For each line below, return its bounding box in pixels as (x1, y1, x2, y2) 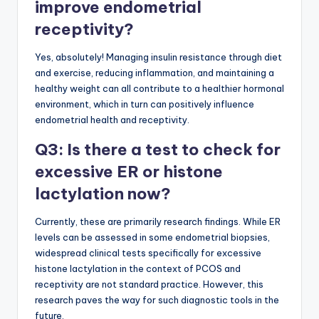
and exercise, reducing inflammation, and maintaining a (35, 67, 274, 79)
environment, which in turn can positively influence (35, 98, 254, 110)
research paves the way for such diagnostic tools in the (35, 294, 279, 306)
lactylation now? (35, 184, 171, 204)
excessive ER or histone (35, 162, 223, 182)
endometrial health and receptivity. (35, 114, 189, 126)
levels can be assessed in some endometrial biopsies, (35, 231, 270, 244)
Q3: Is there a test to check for (35, 140, 281, 160)
